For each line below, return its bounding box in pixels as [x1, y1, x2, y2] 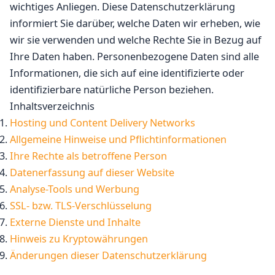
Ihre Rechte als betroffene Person [10, 149, 167, 163]
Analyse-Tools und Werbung [10, 182, 139, 196]
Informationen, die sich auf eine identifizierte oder [10, 66, 244, 80]
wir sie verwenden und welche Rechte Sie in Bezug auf [10, 33, 261, 47]
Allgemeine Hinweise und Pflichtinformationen [10, 133, 227, 146]
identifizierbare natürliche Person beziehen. [10, 83, 214, 96]
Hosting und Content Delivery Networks [10, 116, 195, 130]
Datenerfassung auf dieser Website [10, 166, 174, 179]
